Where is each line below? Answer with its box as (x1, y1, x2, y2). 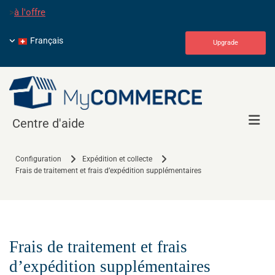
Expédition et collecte (82, 155, 152, 164)
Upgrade (213, 39, 238, 47)
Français (30, 36, 63, 45)
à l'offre (14, 7, 45, 18)
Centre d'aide (12, 116, 85, 131)
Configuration (15, 155, 61, 164)
